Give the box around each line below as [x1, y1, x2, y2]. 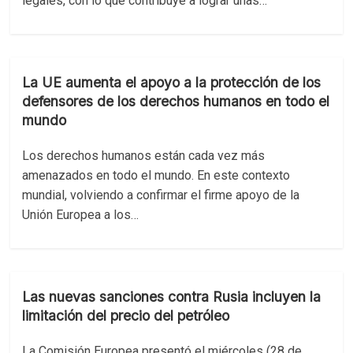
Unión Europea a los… [22, 207, 139, 222]
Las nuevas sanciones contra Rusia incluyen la [22, 288, 321, 305]
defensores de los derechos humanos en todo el [22, 93, 330, 110]
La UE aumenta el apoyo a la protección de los [22, 74, 321, 91]
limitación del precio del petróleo [22, 307, 230, 324]
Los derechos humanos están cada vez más [22, 148, 266, 163]
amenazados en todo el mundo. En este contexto [22, 168, 291, 183]
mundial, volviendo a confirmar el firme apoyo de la [22, 188, 300, 203]
